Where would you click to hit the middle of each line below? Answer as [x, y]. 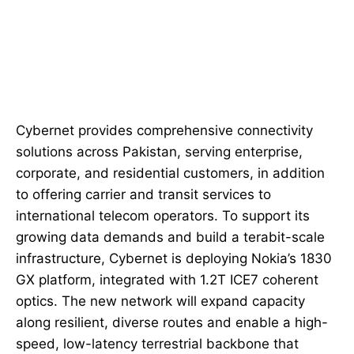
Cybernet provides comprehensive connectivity [164, 131]
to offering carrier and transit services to [143, 195]
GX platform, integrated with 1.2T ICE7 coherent [167, 280]
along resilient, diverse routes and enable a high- [172, 323]
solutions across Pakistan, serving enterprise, [159, 152]
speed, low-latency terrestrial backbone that [157, 344]
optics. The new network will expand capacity [160, 301]
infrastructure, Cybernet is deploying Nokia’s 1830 [174, 259]
